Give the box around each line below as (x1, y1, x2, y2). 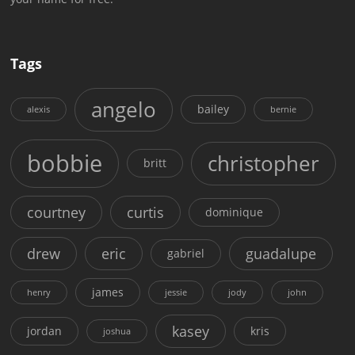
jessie (165, 286, 188, 298)
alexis (27, 104, 51, 116)
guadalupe (246, 243, 317, 263)
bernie (270, 104, 297, 116)
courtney (27, 202, 86, 222)
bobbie (27, 147, 103, 179)
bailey (197, 101, 230, 117)
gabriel (167, 245, 205, 261)
